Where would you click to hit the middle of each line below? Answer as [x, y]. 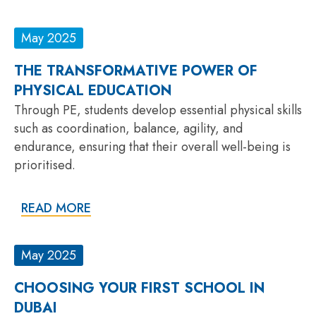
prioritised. [45, 165]
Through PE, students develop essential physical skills [158, 110]
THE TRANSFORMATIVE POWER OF [136, 71]
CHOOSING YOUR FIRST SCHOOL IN [139, 288]
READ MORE [56, 208]
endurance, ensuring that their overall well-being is [152, 146]
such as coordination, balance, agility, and [128, 128]
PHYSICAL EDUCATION [93, 90]
